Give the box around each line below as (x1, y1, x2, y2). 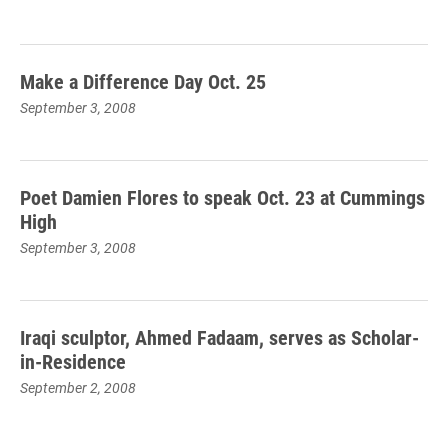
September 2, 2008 (20, 378, 136, 397)
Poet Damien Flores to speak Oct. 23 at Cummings (20, 184, 425, 210)
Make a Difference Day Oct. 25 (20, 68, 266, 94)
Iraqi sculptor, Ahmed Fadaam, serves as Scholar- (20, 324, 419, 350)
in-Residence (20, 348, 126, 374)
